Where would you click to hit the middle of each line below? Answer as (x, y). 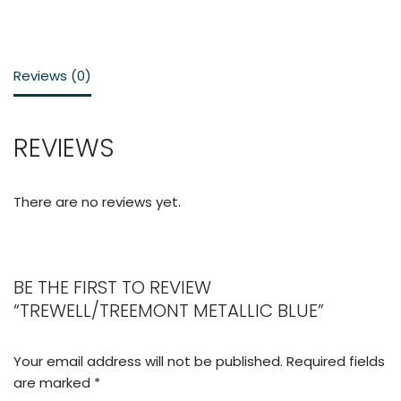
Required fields (336, 361)
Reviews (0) (52, 76)
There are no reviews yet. (97, 201)
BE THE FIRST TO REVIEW (112, 287)
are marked (54, 382)
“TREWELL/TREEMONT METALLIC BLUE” (169, 310)
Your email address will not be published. (148, 361)
